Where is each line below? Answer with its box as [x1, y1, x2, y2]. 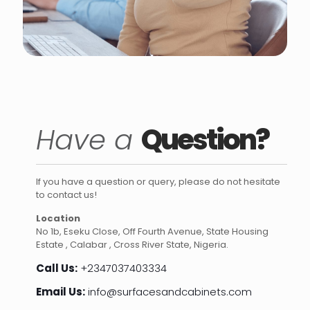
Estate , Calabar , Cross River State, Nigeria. [36, 237, 229, 251]
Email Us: [36, 284, 86, 299]
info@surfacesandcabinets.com [85, 284, 253, 299]
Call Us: [36, 260, 78, 275]
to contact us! [36, 188, 98, 201]
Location [36, 211, 81, 225]
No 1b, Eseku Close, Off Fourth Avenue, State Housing [36, 224, 269, 238]
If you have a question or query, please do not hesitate [36, 174, 281, 188]
